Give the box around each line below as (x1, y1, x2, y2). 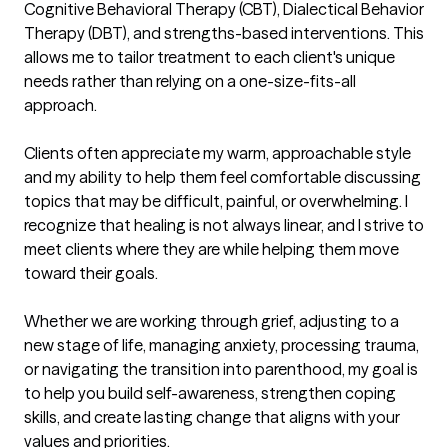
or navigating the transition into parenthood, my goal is (24, 359, 418, 380)
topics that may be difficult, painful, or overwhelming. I (24, 191, 408, 212)
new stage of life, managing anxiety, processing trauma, (24, 335, 419, 356)
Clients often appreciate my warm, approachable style (24, 143, 411, 164)
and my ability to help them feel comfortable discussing (24, 167, 421, 188)
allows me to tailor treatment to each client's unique (24, 47, 395, 68)
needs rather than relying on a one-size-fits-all (24, 71, 356, 92)
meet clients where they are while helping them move (24, 239, 399, 260)
